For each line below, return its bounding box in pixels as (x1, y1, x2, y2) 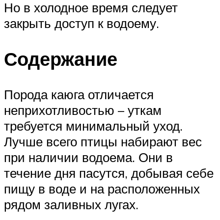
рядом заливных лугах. (4, 196, 138, 212)
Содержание (4, 47, 117, 71)
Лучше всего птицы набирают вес (4, 133, 202, 149)
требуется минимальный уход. (4, 117, 183, 134)
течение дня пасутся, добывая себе (4, 165, 214, 181)
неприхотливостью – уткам (4, 102, 162, 118)
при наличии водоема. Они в (4, 149, 173, 165)
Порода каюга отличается (4, 86, 154, 102)
